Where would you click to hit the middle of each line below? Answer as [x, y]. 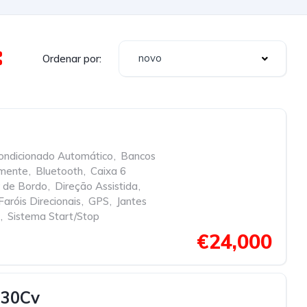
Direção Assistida [96, 186]
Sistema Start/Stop [53, 216]
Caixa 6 [108, 171]
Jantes [132, 201]
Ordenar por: [72, 58]
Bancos [138, 156]
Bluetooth [59, 171]
